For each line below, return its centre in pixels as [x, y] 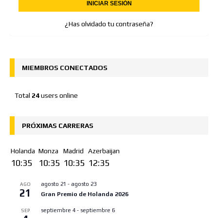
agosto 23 [84, 184]
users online [59, 95]
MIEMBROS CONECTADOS [65, 67]
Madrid [73, 151]
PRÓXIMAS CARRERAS [58, 125]
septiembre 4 [58, 210]
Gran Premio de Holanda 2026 [85, 194]
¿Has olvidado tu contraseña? [109, 24]
